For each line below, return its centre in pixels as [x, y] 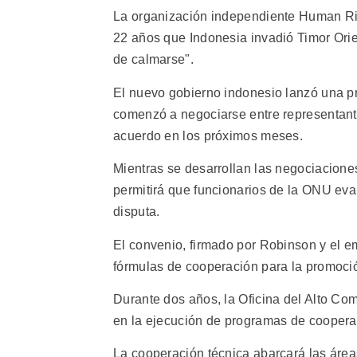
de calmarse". [153, 60]
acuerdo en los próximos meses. [208, 135]
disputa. [137, 212]
